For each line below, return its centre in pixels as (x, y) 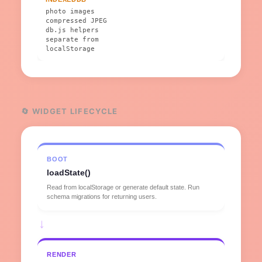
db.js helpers (72, 30)
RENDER (62, 255)
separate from (72, 40)
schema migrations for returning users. (102, 197)
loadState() (69, 173)
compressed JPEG (76, 21)
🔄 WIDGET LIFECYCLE (70, 111)
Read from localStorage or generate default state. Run (123, 187)
